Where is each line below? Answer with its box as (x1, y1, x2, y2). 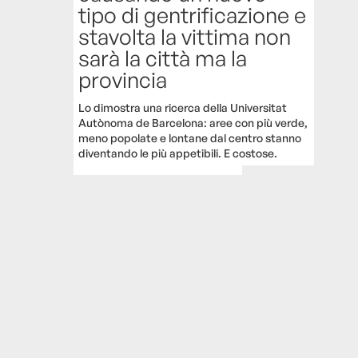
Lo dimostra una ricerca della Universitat (78, 100, 288, 114)
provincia (78, 66, 168, 93)
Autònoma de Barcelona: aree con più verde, (78, 115, 308, 129)
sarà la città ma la (78, 44, 248, 71)
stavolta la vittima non (78, 22, 292, 50)
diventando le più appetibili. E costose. (78, 145, 278, 160)
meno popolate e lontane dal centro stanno (78, 130, 302, 145)
